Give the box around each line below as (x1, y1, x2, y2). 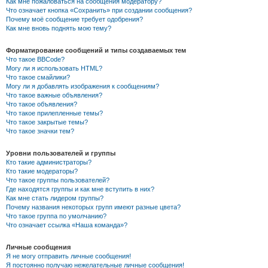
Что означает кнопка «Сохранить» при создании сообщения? (6, 7, 192, 14)
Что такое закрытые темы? (6, 118, 88, 126)
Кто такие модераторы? (6, 167, 78, 175)
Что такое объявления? (6, 100, 77, 108)
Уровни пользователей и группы (6, 150, 115, 157)
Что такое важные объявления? (6, 92, 102, 99)
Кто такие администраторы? (6, 159, 92, 166)
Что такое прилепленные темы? (6, 109, 103, 117)
